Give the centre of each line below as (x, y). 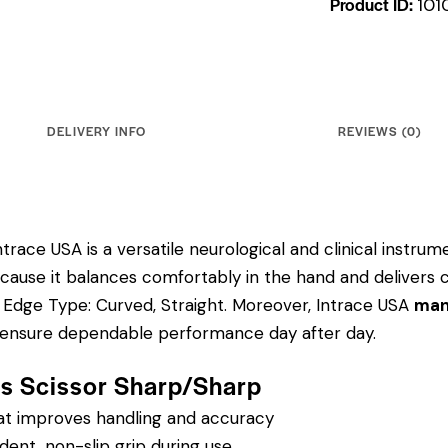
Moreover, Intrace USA (320, 305)
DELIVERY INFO (96, 130)
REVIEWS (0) (379, 130)
